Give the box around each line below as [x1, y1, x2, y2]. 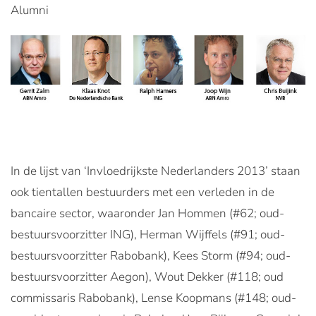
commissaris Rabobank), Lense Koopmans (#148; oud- [11, 289, 296, 306]
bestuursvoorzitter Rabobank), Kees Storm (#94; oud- [11, 247, 291, 264]
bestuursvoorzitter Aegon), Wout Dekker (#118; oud [11, 268, 284, 285]
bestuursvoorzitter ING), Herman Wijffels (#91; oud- [11, 226, 285, 243]
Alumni [11, 2, 49, 18]
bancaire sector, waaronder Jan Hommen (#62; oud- [11, 205, 284, 221]
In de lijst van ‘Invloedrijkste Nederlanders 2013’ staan [11, 162, 300, 179]
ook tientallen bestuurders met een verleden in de [11, 183, 274, 200]
